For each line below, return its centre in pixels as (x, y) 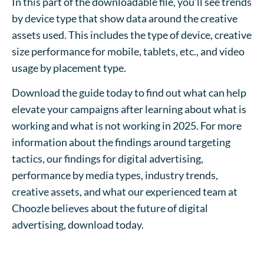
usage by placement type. (70, 67)
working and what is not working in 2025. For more (127, 126)
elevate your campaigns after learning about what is (129, 109)
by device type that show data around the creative (125, 18)
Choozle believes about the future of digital (110, 208)
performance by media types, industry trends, (115, 175)
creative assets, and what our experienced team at (125, 192)
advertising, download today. (79, 225)
